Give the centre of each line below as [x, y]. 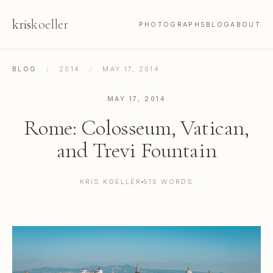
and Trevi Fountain [136, 150]
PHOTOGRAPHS [172, 24]
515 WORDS [168, 182]
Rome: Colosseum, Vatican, [136, 128]
